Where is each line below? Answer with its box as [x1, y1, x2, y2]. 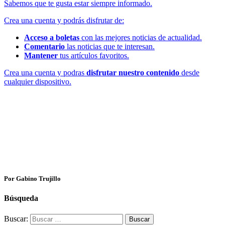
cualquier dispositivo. [4, 77, 71, 86]
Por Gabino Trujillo [4, 175, 61, 183]
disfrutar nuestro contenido [86, 68, 179, 77]
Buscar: [4, 214, 28, 223]
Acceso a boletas [24, 33, 79, 42]
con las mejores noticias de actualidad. [79, 33, 202, 42]
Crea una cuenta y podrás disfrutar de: [4, 16, 124, 25]
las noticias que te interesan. [65, 42, 155, 51]
